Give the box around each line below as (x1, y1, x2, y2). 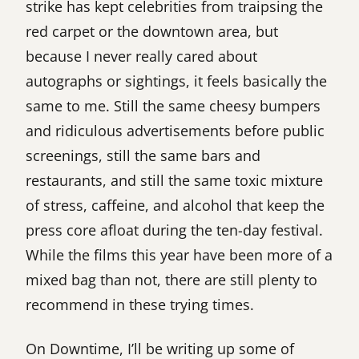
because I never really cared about (26, 46, 257, 66)
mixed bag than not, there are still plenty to (26, 269, 317, 289)
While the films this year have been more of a (26, 244, 333, 264)
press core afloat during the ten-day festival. (26, 220, 323, 240)
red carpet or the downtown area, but (26, 21, 278, 41)
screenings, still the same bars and (26, 145, 260, 165)
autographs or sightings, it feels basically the (26, 71, 327, 91)
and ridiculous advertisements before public (26, 120, 325, 140)
